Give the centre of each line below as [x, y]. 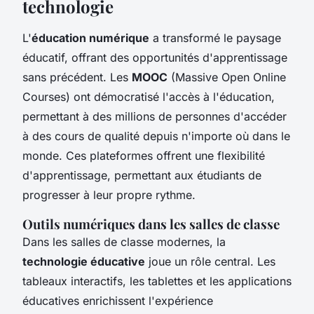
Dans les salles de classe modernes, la [124, 241]
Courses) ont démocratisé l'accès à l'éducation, [149, 96]
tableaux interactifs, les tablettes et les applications [157, 281]
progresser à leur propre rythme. [109, 194]
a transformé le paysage [215, 37]
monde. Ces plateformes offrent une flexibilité [144, 155]
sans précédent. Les [77, 77]
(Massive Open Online [227, 77]
